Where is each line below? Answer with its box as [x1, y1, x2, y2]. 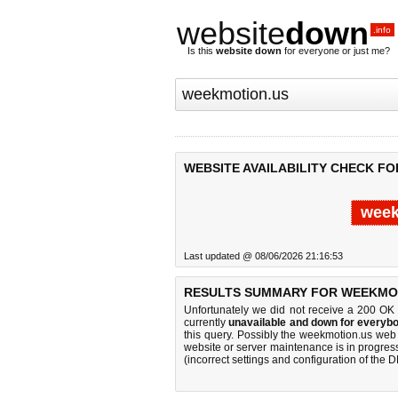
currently [184, 316, 229, 329]
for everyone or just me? [282, 45, 390, 56]
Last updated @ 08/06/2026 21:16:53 [184, 251, 343, 261]
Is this [187, 45, 216, 56]
